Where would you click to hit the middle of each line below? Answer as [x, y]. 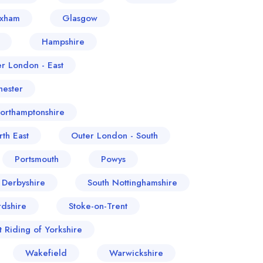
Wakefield [46, 253]
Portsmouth [37, 159]
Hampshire [63, 42]
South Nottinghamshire [132, 183]
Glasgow [80, 18]
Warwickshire [136, 253]
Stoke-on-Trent [98, 206]
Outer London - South [114, 136]
